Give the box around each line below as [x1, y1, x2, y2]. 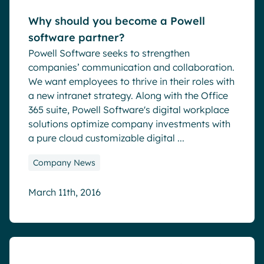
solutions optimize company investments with [28, 118, 230, 130]
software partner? [28, 31, 124, 44]
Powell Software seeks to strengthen [28, 47, 190, 59]
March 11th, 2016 [28, 186, 101, 198]
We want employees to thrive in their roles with [28, 75, 235, 87]
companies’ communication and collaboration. [28, 61, 235, 73]
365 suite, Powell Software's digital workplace [28, 104, 229, 115]
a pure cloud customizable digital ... [28, 132, 184, 144]
